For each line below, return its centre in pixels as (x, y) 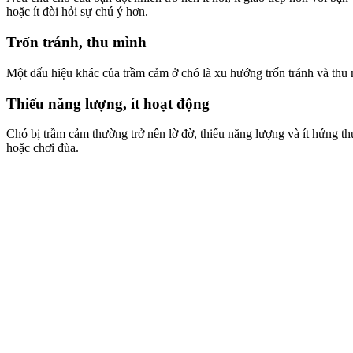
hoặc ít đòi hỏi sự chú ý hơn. (77, 12)
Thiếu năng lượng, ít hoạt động (108, 103)
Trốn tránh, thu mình (76, 43)
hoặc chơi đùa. (43, 148)
